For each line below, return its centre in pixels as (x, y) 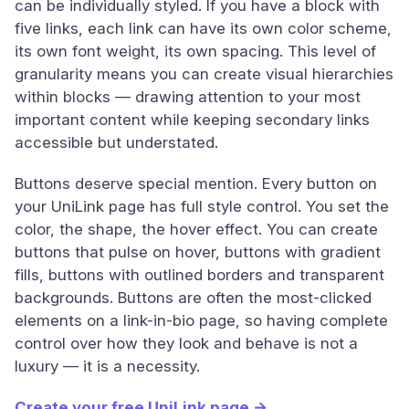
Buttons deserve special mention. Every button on (196, 184)
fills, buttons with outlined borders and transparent (199, 275)
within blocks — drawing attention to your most (188, 97)
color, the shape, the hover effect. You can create (196, 229)
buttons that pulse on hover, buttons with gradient (198, 252)
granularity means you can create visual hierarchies (204, 74)
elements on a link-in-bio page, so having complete (201, 320)
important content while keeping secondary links (192, 120)
